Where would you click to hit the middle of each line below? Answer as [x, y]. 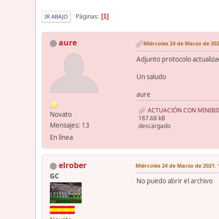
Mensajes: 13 [70, 125]
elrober [73, 165]
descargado [154, 126]
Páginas [87, 16]
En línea [61, 138]
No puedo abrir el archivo [175, 181]
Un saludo [151, 77]
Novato [61, 115]
